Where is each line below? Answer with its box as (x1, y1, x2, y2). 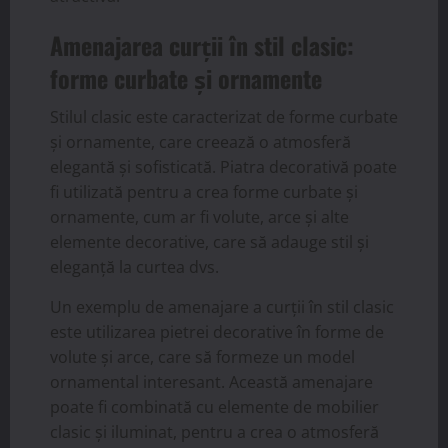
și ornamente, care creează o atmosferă (50, 131, 351, 154)
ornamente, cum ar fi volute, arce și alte (50, 206, 349, 229)
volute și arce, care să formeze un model (50, 346, 355, 369)
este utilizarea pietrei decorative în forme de (50, 321, 384, 344)
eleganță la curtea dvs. (50, 256, 219, 279)
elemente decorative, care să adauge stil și (50, 231, 369, 254)
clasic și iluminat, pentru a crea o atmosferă (50, 421, 379, 444)
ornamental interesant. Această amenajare (50, 371, 373, 394)
